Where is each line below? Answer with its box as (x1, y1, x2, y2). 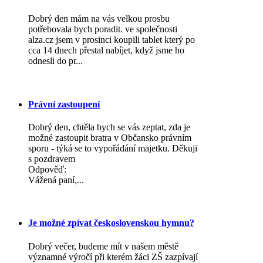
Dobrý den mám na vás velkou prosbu (28, 14, 170, 24)
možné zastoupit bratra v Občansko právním (28, 132, 191, 143)
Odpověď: (28, 164, 66, 174)
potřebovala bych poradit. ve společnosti (28, 24, 177, 35)
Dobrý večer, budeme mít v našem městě (28, 241, 178, 251)
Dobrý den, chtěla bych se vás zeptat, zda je (28, 122, 190, 132)
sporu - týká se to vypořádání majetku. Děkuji (28, 143, 197, 153)
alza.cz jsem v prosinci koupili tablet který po (28, 35, 195, 45)
